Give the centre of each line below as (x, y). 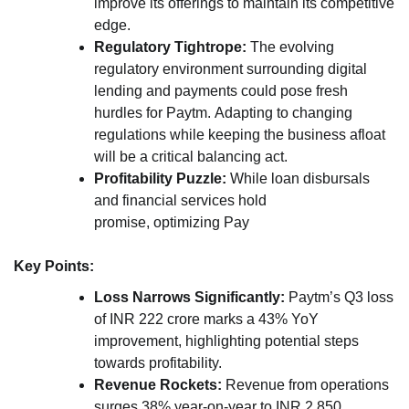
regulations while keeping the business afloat (240, 135)
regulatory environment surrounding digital (231, 69)
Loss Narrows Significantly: (189, 298)
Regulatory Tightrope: (170, 47)
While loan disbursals (298, 179)
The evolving (290, 47)
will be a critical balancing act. (191, 157)
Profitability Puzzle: (160, 179)
